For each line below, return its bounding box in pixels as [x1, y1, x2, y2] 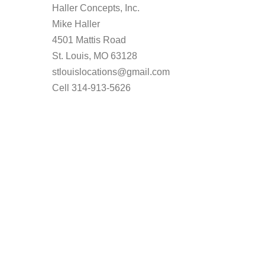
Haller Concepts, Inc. [52, 3, 140, 13]
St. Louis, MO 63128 [52, 51, 137, 61]
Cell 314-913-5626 [52, 83, 131, 93]
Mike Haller [52, 19, 100, 29]
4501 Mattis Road [52, 35, 126, 45]
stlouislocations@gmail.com [52, 67, 170, 77]
